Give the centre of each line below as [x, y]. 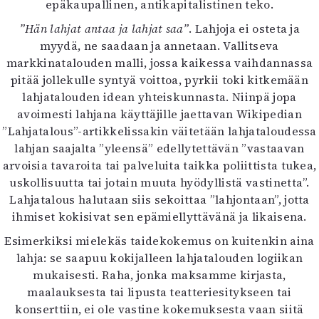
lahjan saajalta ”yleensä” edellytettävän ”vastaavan [159, 148]
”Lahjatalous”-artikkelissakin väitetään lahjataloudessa [159, 131]
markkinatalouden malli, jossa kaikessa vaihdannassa [159, 63]
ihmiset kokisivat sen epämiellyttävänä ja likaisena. [159, 216]
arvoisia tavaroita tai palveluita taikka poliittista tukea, [159, 165]
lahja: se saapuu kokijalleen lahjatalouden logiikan [159, 258]
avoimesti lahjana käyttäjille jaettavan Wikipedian [159, 114]
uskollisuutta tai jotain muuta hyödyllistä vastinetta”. [159, 182]
